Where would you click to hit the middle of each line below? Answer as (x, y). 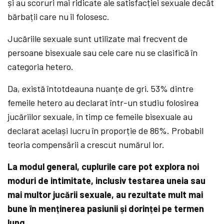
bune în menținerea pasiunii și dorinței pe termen (106, 209)
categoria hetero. (41, 67)
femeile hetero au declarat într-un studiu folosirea (103, 103)
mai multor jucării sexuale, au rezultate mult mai (105, 195)
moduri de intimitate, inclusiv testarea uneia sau (107, 181)
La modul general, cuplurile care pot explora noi (103, 167)
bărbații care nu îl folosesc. (59, 17)
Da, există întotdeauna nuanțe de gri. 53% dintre (101, 89)
